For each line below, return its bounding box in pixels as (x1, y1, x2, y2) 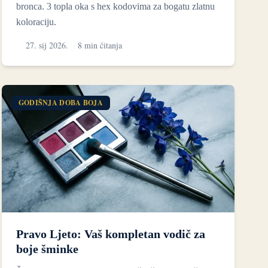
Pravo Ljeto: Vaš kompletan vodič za (16, 227, 205, 240)
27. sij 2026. (25, 39, 68, 51)
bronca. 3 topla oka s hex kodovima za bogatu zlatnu (16, 1, 215, 12)
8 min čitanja (77, 39, 122, 51)
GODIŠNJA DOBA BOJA (18, 98, 103, 108)
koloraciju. (16, 17, 56, 28)
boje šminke (16, 242, 78, 255)
